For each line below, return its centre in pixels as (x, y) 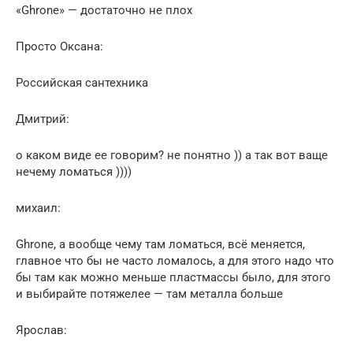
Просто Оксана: (59, 46)
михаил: (38, 208)
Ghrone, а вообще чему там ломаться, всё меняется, (160, 244)
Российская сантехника (82, 82)
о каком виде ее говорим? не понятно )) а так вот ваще (172, 155)
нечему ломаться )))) (74, 171)
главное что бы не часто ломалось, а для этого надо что (175, 260)
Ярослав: (41, 330)
